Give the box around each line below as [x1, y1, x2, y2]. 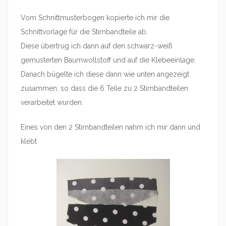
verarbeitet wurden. [21, 98, 83, 106]
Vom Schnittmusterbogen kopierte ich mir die [21, 14, 169, 22]
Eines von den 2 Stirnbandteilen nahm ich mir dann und [21, 123, 200, 131]
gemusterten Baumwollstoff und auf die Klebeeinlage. [21, 56, 196, 64]
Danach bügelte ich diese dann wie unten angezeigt [21, 70, 189, 78]
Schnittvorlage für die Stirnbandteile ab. [21, 28, 148, 36]
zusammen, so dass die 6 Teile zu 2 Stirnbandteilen [21, 84, 188, 92]
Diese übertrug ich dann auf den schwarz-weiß [21, 42, 173, 50]
